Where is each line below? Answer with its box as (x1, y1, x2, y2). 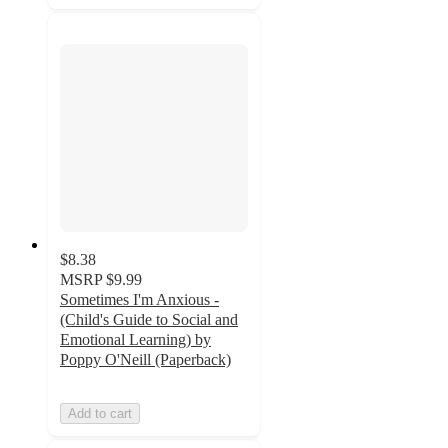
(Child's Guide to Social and (60, 311, 238, 329)
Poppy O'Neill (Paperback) (60, 351, 231, 369)
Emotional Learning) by (60, 331, 211, 349)
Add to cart (68, 406, 132, 422)
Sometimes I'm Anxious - (60, 291, 219, 309)
